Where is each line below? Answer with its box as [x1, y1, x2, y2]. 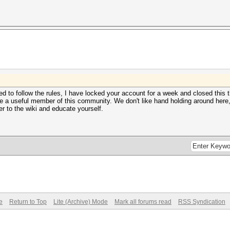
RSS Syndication [178, 198, 225, 205]
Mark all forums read [114, 198, 171, 205]
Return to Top [9, 198, 47, 205]
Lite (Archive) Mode [53, 198, 108, 205]
